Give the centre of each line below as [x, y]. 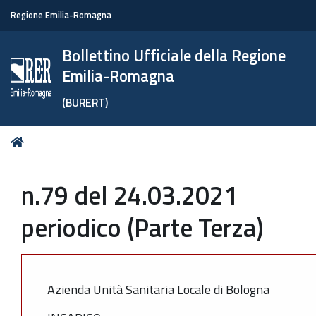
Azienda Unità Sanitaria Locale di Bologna [158, 289]
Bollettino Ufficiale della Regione [174, 56]
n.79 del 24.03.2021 [129, 195]
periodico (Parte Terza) [142, 227]
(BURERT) [85, 102]
